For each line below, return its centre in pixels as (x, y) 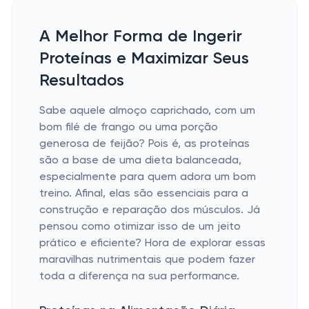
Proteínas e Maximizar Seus (144, 59)
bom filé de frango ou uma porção (129, 128)
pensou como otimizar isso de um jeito (140, 227)
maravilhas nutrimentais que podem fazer (147, 260)
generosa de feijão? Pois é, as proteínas (144, 144)
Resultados (82, 81)
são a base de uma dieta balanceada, (140, 161)
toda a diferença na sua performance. (139, 277)
